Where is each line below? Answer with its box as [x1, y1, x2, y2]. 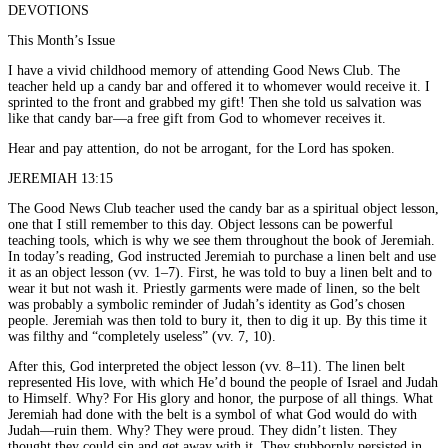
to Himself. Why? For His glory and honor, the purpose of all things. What [8, 390, 433, 406]
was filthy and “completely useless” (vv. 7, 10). [8, 328, 276, 344]
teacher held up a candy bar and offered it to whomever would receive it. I [8, 78, 430, 94]
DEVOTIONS [8, 2, 89, 18]
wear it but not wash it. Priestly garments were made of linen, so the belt [8, 280, 420, 296]
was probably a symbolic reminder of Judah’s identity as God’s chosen [8, 296, 405, 312]
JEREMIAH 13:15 [8, 170, 113, 186]
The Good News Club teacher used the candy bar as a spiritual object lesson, [8, 200, 439, 216]
